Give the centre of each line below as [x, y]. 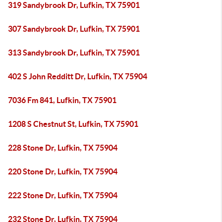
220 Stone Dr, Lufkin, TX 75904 [63, 171]
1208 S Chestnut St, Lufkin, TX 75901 [73, 124]
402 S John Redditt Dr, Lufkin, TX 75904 [78, 76]
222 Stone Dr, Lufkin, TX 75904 [63, 195]
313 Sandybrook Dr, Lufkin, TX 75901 [74, 53]
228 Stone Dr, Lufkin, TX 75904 [63, 148]
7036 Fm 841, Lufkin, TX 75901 [62, 100]
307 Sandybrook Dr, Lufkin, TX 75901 [74, 29]
